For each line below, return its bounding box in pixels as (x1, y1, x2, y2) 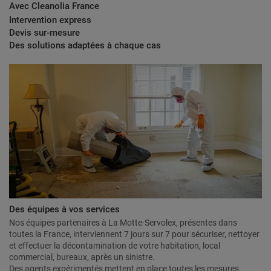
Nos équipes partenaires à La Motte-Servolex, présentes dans (9, 218, 237, 228)
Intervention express (9, 15, 91, 26)
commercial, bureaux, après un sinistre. (9, 252, 155, 263)
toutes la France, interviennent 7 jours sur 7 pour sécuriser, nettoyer (9, 229, 260, 240)
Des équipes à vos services (9, 204, 120, 215)
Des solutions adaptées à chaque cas (9, 40, 161, 51)
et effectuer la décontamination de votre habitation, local (9, 241, 220, 251)
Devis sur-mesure (9, 27, 80, 39)
